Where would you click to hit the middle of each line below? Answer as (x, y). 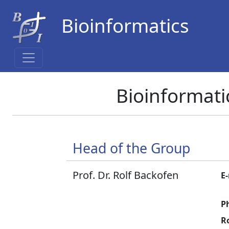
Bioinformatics (125, 26)
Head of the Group (131, 148)
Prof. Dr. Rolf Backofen (125, 175)
